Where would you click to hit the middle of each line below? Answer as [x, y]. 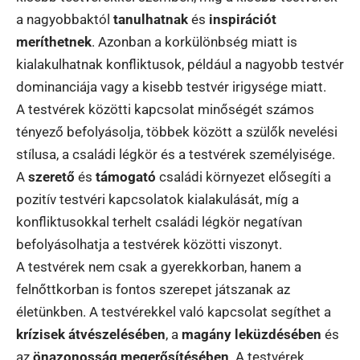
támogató [126, 176]
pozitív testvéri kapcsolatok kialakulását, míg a [157, 199]
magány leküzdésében [252, 334]
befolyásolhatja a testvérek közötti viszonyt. [149, 244]
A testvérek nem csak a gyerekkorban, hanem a [159, 266]
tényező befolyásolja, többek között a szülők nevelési [177, 131]
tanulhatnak [151, 19]
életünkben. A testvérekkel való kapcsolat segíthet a [174, 311]
